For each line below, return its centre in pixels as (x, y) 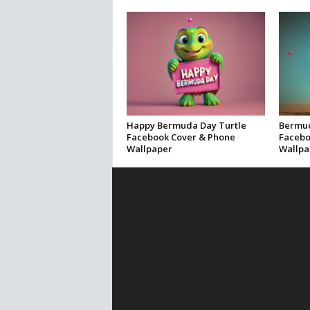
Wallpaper (149, 149)
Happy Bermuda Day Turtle (186, 126)
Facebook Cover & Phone (181, 137)
